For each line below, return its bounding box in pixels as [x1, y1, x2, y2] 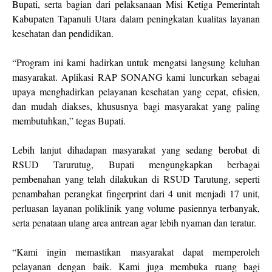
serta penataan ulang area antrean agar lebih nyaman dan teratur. [12, 216, 256, 229]
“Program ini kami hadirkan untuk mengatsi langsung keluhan [12, 56, 260, 69]
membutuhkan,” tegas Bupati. [12, 114, 126, 127]
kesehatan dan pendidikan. [12, 27, 114, 39]
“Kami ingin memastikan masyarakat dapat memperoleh [12, 245, 260, 258]
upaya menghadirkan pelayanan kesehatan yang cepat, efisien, [12, 85, 260, 98]
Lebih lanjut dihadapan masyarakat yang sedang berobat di [12, 143, 260, 156]
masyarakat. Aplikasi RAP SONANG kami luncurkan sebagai [12, 70, 260, 83]
